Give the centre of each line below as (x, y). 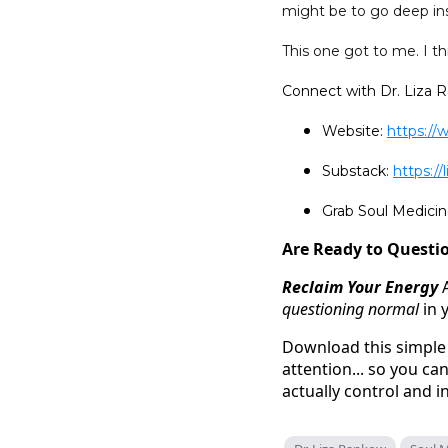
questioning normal (352, 308)
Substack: (357, 170)
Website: (354, 130)
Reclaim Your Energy (362, 286)
